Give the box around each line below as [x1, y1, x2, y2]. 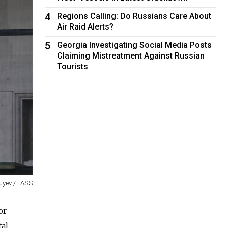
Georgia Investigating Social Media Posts [57, 40, 212, 50]
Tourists [57, 61, 89, 71]
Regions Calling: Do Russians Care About [57, 11, 212, 21]
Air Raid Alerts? [57, 21, 114, 32]
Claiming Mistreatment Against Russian [57, 50, 205, 61]
